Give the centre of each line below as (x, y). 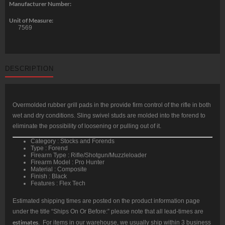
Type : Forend (49, 148)
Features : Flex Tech (58, 184)
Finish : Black (49, 177)
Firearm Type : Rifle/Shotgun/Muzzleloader (89, 155)
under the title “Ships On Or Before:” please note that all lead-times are (108, 212)
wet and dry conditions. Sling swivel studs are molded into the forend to (109, 116)
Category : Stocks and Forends (73, 141)
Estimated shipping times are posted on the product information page (106, 201)
